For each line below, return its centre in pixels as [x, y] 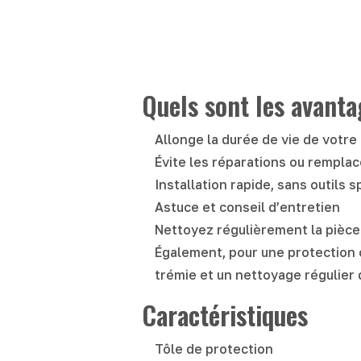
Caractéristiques [225, 314]
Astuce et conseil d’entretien [247, 207]
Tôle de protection [214, 349]
